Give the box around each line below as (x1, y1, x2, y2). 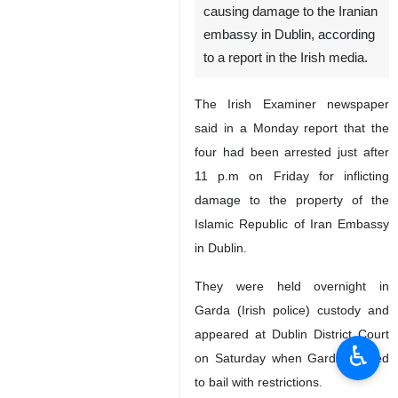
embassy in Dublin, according (203, 28, 375, 42)
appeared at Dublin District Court (195, 327, 389, 341)
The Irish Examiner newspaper (195, 97, 389, 111)
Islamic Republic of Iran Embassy (195, 217, 389, 231)
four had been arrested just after (195, 145, 389, 159)
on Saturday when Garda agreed (195, 351, 389, 365)
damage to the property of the (195, 193, 389, 207)
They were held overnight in (195, 279, 389, 293)
